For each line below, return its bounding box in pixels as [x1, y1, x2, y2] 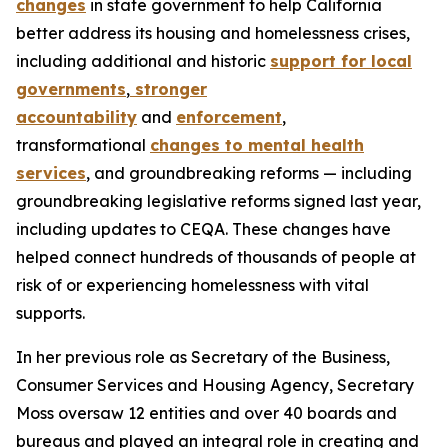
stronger [130, 79, 207, 99]
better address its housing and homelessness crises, [16, 23, 410, 43]
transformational [16, 135, 150, 155]
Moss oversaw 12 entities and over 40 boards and [16, 403, 397, 423]
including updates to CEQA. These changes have [16, 219, 391, 239]
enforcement [176, 107, 282, 127]
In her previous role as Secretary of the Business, [16, 347, 390, 367]
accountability [16, 107, 137, 127]
